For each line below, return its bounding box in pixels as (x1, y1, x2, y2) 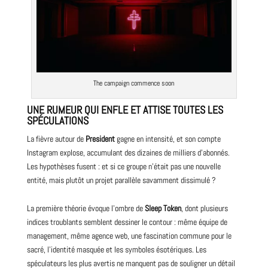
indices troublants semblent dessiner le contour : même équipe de (26, 216, 227, 227)
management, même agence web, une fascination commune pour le (26, 230, 232, 241)
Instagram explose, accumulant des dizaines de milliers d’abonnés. (26, 147, 230, 158)
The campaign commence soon (93, 78, 175, 88)
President (85, 133, 115, 144)
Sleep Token (144, 202, 181, 214)
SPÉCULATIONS (26, 113, 89, 127)
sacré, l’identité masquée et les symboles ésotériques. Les (26, 243, 206, 255)
